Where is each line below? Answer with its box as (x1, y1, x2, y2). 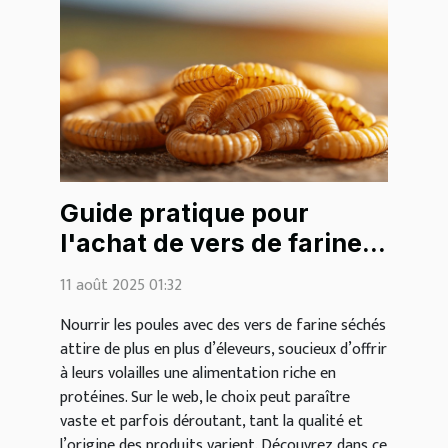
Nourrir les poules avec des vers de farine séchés (60, 311, 386, 339)
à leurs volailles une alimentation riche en (60, 359, 336, 387)
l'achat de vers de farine (60, 227, 362, 258)
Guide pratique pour (60, 197, 309, 228)
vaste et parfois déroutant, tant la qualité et (60, 407, 363, 435)
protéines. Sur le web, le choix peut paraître (60, 383, 350, 411)
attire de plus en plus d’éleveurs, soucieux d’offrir (60, 335, 387, 363)
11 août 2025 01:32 (60, 271, 182, 299)
